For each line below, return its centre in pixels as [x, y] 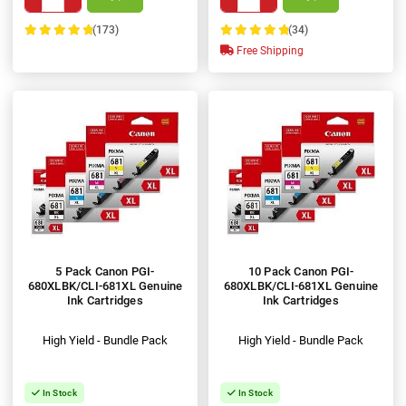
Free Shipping [269, 51]
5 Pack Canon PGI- [105, 271]
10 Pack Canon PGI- [301, 271]
